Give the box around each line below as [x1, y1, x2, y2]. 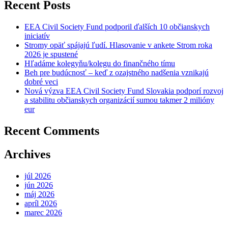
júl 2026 [24, 172, 51, 181]
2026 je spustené [24, 49, 78, 59]
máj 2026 [24, 190, 54, 199]
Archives [4, 148, 50, 161]
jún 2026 [24, 181, 53, 190]
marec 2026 [24, 208, 62, 217]
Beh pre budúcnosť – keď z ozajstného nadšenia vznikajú [24, 68, 209, 77]
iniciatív [24, 31, 50, 40]
